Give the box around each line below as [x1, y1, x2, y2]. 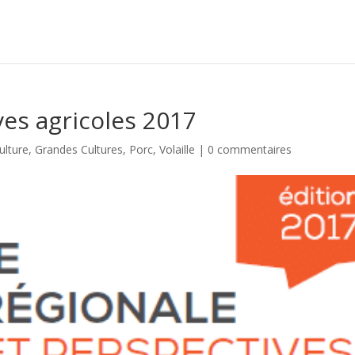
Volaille [159, 142, 196, 157]
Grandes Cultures [35, 142, 124, 157]
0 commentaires [208, 142, 292, 157]
